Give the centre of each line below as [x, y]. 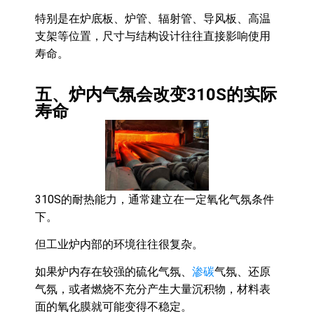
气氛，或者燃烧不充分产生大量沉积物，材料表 [153, 289]
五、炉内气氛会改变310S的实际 [156, 95]
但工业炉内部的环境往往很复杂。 [119, 244]
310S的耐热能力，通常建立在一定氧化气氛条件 [155, 199]
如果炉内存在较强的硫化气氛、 [114, 272]
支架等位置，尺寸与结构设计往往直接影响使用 [153, 36]
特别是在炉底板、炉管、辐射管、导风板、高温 [153, 18]
